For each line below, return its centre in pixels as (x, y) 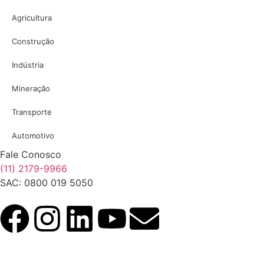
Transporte (32, 112)
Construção (33, 41)
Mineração (31, 88)
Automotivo (33, 136)
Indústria (28, 65)
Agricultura (32, 18)
